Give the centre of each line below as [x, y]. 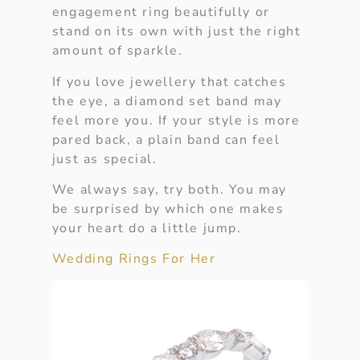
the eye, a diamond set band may [167, 101]
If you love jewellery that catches [169, 82]
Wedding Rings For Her [134, 259]
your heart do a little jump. [147, 229]
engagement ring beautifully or [161, 12]
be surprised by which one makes [168, 209]
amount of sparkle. [117, 51]
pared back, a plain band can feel [166, 139]
